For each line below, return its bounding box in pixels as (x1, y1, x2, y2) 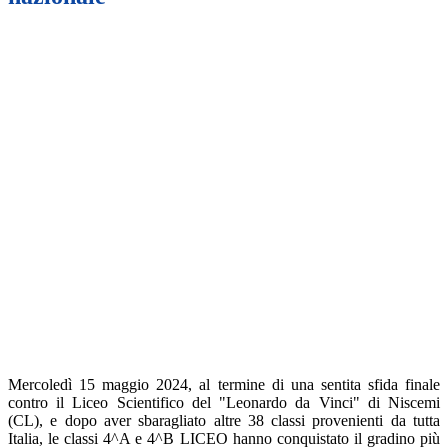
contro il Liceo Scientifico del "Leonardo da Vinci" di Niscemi (8, 394, 440, 412)
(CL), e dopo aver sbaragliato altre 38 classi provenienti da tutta (8, 412, 440, 430)
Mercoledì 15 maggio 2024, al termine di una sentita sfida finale (8, 376, 440, 394)
